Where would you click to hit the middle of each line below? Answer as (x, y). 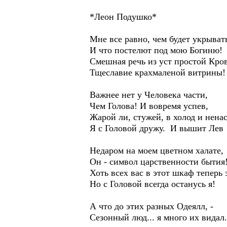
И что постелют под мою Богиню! (157, 50)
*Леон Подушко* (123, 17)
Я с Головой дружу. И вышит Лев (158, 128)
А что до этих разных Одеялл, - (152, 206)
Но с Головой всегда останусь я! (154, 184)
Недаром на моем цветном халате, (158, 150)
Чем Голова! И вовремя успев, (149, 106)
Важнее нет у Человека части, (150, 95)
